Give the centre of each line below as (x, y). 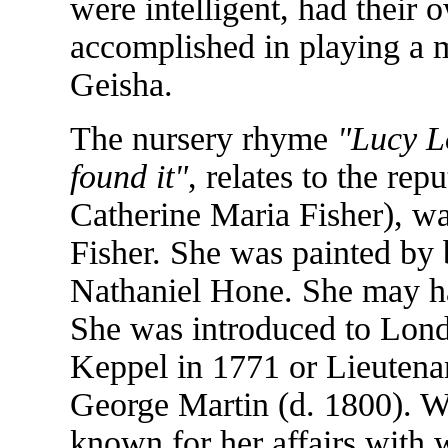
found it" (129, 176)
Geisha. (121, 84)
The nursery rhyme (203, 138)
